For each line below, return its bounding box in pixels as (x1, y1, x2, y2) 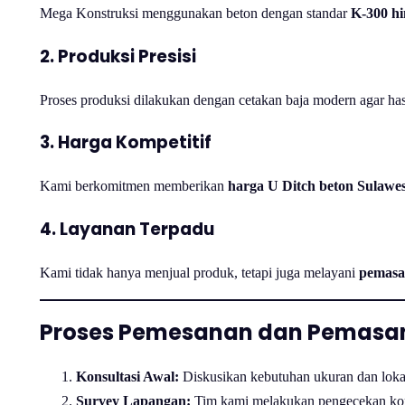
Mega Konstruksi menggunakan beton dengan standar (40, 5, 351, 22)
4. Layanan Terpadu (40, 216, 214, 241)
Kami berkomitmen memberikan (40, 178, 228, 194)
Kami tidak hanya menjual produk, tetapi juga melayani (40, 264, 359, 280)
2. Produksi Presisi (40, 43, 196, 69)
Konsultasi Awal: (76, 369, 179, 385)
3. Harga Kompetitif (40, 130, 212, 155)
